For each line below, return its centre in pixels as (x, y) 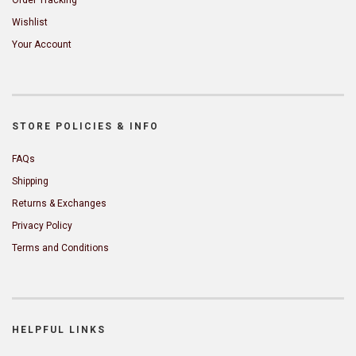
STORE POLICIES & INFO (85, 126)
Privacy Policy (42, 225)
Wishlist (30, 22)
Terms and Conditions (60, 248)
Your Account (42, 44)
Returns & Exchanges (59, 203)
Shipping (30, 181)
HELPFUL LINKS (59, 329)
